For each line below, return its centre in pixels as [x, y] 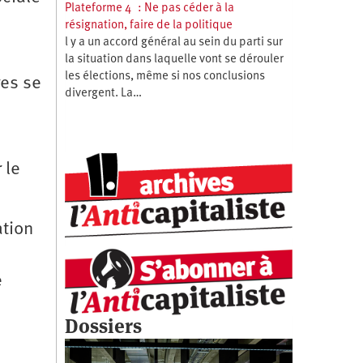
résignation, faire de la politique [148, 25]
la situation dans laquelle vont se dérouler [174, 59]
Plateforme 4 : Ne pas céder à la [149, 8]
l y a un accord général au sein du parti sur [173, 42]
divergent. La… [103, 93]
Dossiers [103, 326]
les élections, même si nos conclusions [164, 76]
